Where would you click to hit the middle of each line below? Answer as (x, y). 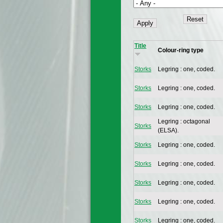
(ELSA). (168, 131)
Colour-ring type (181, 51)
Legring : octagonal (184, 122)
